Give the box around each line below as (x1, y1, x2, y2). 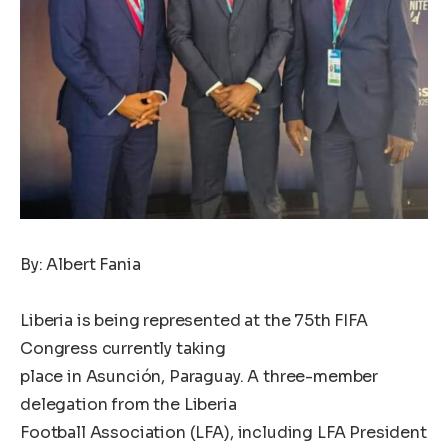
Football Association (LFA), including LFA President (20, 421, 427, 443)
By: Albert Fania (20, 253, 141, 275)
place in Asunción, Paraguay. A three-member (20, 365, 379, 387)
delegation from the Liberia (20, 393, 237, 415)
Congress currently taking (20, 337, 226, 359)
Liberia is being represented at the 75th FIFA (20, 309, 368, 331)
